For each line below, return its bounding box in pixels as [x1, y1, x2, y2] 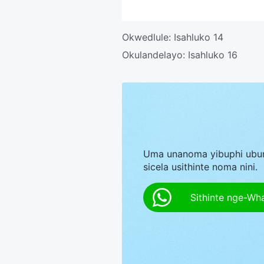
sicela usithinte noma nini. [143, 161, 258, 173]
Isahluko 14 [174, 31, 223, 43]
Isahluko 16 [188, 49, 237, 61]
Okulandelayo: [122, 49, 188, 61]
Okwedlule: [122, 31, 174, 43]
